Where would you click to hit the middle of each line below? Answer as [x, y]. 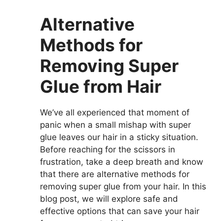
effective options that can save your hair [120, 211]
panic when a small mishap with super [115, 125]
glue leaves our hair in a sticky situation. [119, 137]
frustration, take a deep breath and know [122, 162]
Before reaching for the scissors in [108, 149]
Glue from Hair [101, 86]
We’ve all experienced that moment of [115, 112]
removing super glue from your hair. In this [123, 186]
